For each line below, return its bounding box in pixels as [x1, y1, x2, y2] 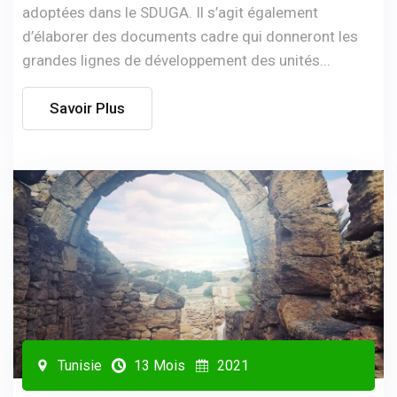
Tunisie [54, 356, 102, 374]
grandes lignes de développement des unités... [22, 51, 331, 69]
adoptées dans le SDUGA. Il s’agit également [22, 3, 318, 21]
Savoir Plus [50, 98, 125, 117]
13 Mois [130, 356, 185, 374]
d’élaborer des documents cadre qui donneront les [22, 27, 358, 45]
